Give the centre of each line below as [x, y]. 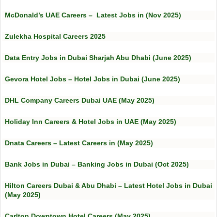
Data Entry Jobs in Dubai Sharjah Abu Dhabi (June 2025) [98, 58]
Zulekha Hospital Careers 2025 [55, 37]
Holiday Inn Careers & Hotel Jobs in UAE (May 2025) [91, 122]
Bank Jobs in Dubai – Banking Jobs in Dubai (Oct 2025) [97, 164]
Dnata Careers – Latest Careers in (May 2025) [79, 143]
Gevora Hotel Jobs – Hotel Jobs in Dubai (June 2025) [93, 79]
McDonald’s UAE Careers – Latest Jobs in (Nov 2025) [93, 15]
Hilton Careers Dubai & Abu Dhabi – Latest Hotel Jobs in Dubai [108, 186]
